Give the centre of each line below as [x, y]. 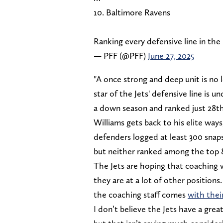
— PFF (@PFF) [121, 55]
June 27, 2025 [171, 55]
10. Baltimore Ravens [132, 12]
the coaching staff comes [141, 194]
